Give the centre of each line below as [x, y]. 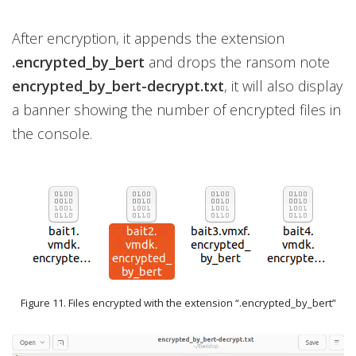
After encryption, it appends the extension [148, 39]
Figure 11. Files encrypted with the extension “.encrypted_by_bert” [178, 303]
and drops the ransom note [239, 62]
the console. [52, 134]
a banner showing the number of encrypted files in [176, 110]
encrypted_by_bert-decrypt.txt [118, 86]
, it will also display [283, 86]
